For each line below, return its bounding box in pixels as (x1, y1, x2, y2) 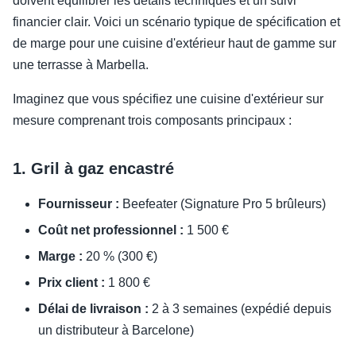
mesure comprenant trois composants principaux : (13, 114, 292, 128)
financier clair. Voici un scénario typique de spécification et (13, 15, 340, 29)
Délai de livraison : (38, 302, 149, 316)
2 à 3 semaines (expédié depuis (149, 302, 331, 316)
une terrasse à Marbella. (13, 58, 149, 72)
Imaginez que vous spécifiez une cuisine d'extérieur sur (13, 92, 323, 106)
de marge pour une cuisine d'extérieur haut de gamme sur (13, 37, 336, 51)
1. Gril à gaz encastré (13, 160, 174, 178)
